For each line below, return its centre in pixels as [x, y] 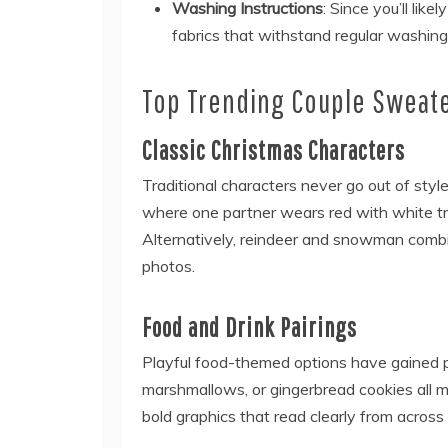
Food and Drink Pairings [249, 327]
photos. [168, 266]
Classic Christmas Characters [273, 150]
